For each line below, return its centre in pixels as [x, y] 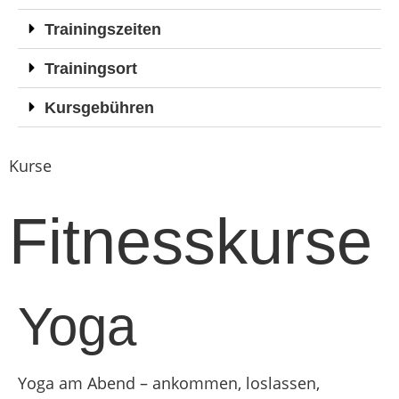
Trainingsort [91, 69]
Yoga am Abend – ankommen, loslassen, [169, 383]
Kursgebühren [99, 108]
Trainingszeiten [103, 30]
